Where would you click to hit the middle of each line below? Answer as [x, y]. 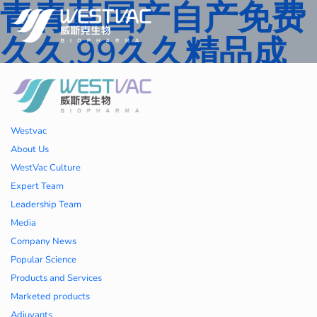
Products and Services [56, 278]
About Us [30, 149]
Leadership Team [46, 204]
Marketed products [50, 296]
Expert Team [37, 186]
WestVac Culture [46, 167]
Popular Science [44, 259]
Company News [44, 241]
